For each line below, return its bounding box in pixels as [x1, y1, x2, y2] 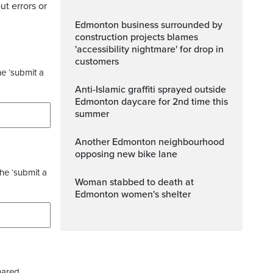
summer [75, 108, 109, 120]
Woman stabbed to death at [75, 176, 83, 188]
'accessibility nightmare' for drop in [75, 43, 224, 55]
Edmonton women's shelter [75, 188, 191, 200]
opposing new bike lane [75, 148, 177, 160]
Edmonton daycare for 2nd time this [75, 96, 228, 108]
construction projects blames [75, 31, 198, 43]
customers [75, 55, 119, 68]
